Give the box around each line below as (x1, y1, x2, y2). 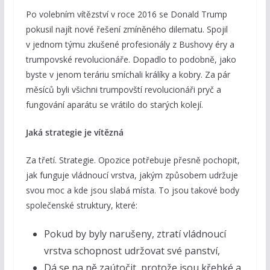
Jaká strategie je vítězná (25, 126, 124, 138)
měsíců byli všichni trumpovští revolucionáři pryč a (25, 83, 221, 95)
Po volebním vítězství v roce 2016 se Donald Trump (25, 8, 227, 20)
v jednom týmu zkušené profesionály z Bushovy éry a (25, 38, 234, 50)
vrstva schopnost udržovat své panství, (43, 243, 220, 257)
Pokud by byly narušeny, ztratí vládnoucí (43, 227, 226, 240)
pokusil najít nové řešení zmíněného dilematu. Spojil (25, 23, 228, 35)
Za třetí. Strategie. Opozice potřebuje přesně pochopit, (25, 154, 240, 166)
